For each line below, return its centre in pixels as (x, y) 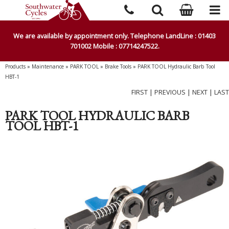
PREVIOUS (170, 92)
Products (15, 66)
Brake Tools (118, 66)
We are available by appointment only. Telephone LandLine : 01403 (114, 36)
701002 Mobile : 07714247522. (114, 46)
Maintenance (48, 66)
